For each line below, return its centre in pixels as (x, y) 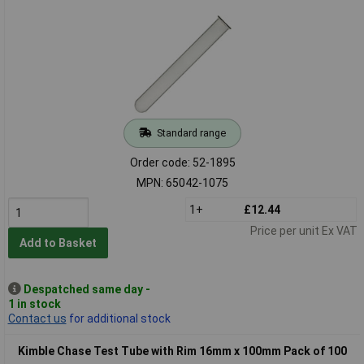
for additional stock (118, 318)
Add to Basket (58, 243)
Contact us (37, 318)
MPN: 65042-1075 (182, 182)
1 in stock (34, 303)
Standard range (191, 132)
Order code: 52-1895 (182, 162)
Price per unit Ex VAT (303, 230)
